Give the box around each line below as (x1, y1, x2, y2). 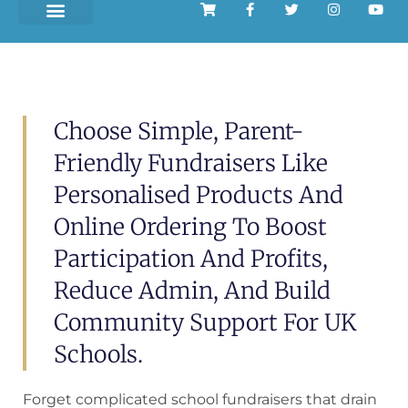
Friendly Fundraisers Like (54, 148, 328, 178)
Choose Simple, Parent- (54, 117, 304, 146)
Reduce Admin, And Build (54, 276, 331, 305)
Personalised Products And (54, 180, 343, 209)
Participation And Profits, (54, 244, 328, 273)
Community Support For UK (54, 308, 357, 337)
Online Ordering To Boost (54, 212, 327, 241)
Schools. (54, 340, 143, 369)
